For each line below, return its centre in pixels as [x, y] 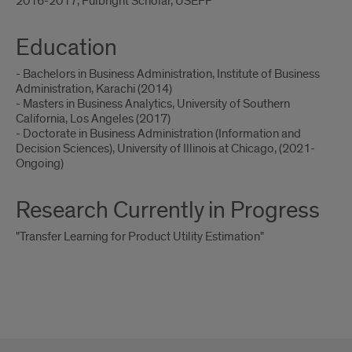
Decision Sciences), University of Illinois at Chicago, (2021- [165, 148]
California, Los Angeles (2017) [93, 119]
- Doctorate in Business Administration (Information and [158, 134]
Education [66, 48]
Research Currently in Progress [168, 211]
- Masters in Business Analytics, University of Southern [153, 104]
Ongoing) [40, 163]
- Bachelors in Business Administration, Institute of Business [168, 74]
